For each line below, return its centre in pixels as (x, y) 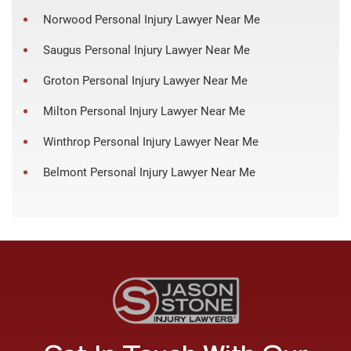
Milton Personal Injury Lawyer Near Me (144, 111)
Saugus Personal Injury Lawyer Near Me (147, 50)
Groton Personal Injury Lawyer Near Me (145, 80)
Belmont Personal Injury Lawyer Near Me (149, 172)
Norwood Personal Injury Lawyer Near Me (152, 19)
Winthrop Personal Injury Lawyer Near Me (151, 141)
